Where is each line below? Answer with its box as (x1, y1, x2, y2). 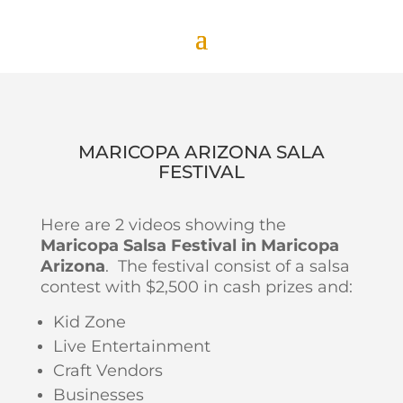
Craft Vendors (52, 361, 163, 381)
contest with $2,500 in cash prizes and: (40, 277, 353, 297)
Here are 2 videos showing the (40, 215, 286, 235)
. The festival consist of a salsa (104, 256, 350, 276)
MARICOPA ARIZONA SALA (77, 141, 325, 163)
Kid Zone (52, 312, 126, 332)
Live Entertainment (52, 336, 210, 356)
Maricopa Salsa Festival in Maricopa (40, 236, 339, 255)
